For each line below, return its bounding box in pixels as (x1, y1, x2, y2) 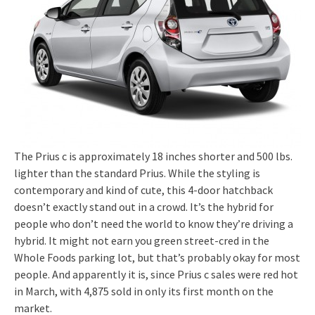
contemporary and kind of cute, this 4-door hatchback (14, 182, 273, 197)
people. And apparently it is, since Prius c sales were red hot (14, 266, 298, 281)
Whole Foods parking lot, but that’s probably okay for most (14, 250, 300, 264)
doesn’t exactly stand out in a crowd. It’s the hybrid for (14, 199, 274, 214)
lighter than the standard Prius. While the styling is (14, 165, 260, 180)
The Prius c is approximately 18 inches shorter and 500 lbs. (14, 148, 292, 163)
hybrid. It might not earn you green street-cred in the (14, 233, 269, 247)
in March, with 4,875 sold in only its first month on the (14, 283, 274, 298)
